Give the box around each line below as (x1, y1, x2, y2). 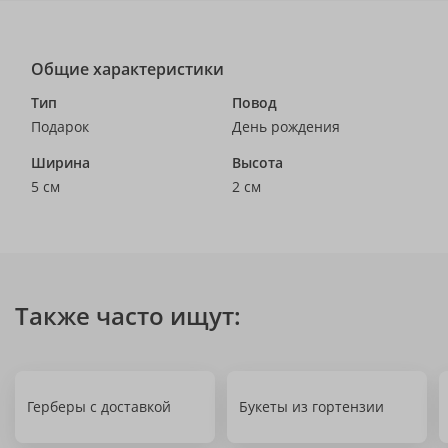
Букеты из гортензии (239, 397, 384, 416)
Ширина (31, 153, 90, 172)
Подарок (31, 117, 89, 136)
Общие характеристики (31, 58, 224, 80)
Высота (232, 153, 283, 172)
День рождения (232, 117, 340, 136)
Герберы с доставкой (27, 397, 171, 416)
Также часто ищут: (15, 299, 241, 332)
